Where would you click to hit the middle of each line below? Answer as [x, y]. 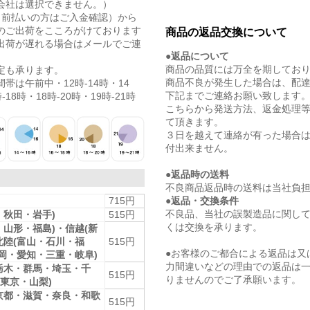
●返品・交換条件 [202, 200]
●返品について [197, 56]
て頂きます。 [194, 121]
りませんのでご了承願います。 [233, 279]
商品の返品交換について [226, 32]
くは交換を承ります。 [214, 227]
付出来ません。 [199, 148]
